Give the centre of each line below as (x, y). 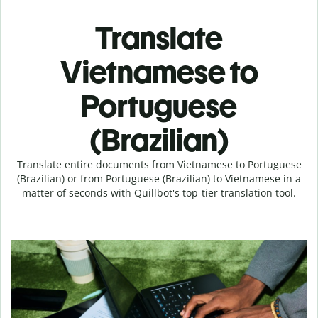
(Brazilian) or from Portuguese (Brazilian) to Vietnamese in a (159, 179)
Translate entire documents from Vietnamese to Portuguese (159, 164)
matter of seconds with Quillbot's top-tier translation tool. (159, 193)
